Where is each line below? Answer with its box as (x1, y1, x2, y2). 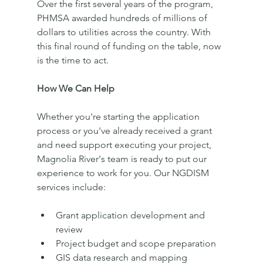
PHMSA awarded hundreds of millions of (36, 12, 210, 23)
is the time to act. (36, 54, 109, 66)
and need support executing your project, (36, 139, 214, 150)
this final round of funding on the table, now (36, 40, 223, 52)
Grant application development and (55, 209, 207, 221)
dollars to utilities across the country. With (36, 26, 213, 38)
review (55, 223, 82, 235)
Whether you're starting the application (36, 110, 202, 122)
